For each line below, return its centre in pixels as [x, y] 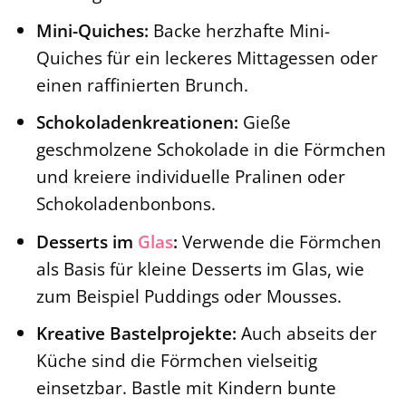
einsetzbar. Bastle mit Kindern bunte [186, 388]
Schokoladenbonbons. [126, 204]
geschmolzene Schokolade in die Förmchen [211, 150]
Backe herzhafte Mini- [239, 30]
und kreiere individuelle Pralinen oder [190, 177]
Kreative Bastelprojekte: [136, 333]
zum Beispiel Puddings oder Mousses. [188, 295]
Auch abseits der [306, 333]
